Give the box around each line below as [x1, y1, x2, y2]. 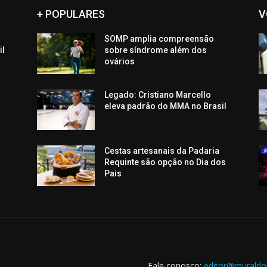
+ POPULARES [37, 8, 105, 21]
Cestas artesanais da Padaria [104, 146, 220, 156]
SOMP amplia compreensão [104, 34, 215, 44]
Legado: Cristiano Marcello [104, 90, 212, 100]
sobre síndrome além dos [104, 45, 207, 55]
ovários [104, 57, 135, 67]
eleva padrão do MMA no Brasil [104, 101, 227, 111]
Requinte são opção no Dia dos [104, 157, 226, 167]
